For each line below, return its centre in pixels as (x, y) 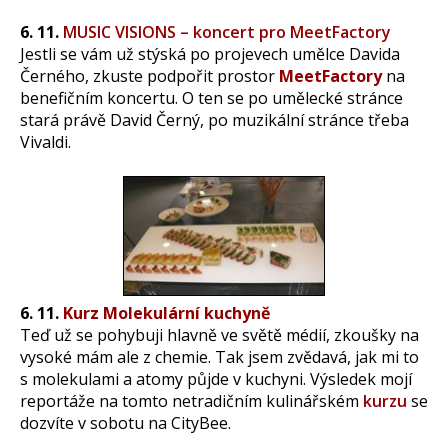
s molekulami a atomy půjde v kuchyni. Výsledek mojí (216, 378)
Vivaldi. (45, 142)
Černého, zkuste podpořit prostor (149, 76)
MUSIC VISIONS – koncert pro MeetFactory (227, 32)
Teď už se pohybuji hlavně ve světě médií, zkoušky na (219, 334)
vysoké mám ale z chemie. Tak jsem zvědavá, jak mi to (219, 356)
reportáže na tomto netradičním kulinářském (191, 400)
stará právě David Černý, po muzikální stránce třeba (214, 120)
